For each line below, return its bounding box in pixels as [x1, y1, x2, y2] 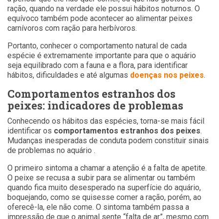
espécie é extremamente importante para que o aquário [7, 50, 196, 60]
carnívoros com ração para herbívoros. [7, 23, 137, 33]
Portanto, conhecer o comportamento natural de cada [7, 41, 187, 50]
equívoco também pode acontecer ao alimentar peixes [7, 13, 193, 23]
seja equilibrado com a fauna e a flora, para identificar [7, 60, 188, 70]
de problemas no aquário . [7, 145, 95, 155]
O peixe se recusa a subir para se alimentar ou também [7, 173, 195, 182]
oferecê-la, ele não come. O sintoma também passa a [7, 202, 189, 212]
